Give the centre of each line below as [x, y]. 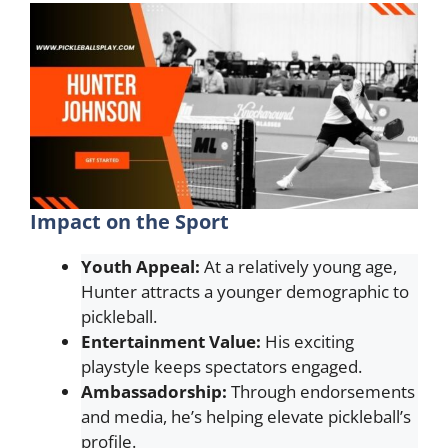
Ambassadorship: [154, 391]
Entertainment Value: [171, 341]
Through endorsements [321, 391]
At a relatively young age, [298, 266]
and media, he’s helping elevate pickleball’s [246, 416]
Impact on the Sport [129, 221]
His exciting [307, 341]
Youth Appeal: [140, 266]
